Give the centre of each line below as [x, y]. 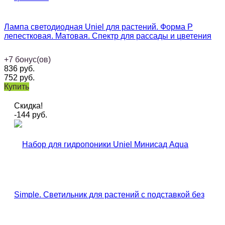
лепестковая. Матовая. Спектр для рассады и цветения [108, 36]
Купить [17, 87]
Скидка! [28, 106]
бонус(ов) [33, 60]
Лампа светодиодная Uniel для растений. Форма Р [98, 27]
